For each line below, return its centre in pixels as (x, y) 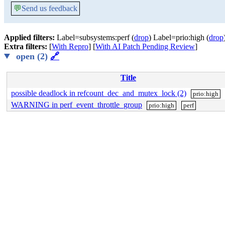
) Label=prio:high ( (179, 37)
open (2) (32, 56)
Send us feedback (49, 8)
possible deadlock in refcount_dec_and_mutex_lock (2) (99, 93)
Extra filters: (27, 46)
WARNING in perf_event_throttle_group (77, 105)
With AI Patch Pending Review (145, 46)
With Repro (70, 46)
